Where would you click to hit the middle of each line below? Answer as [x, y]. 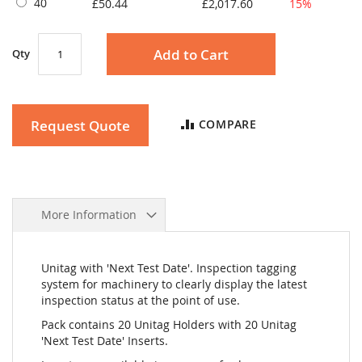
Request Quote [80, 125]
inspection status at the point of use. [141, 300]
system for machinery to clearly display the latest [174, 284]
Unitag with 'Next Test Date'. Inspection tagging [169, 268]
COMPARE [227, 124]
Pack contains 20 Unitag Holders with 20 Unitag [169, 324]
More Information [89, 215]
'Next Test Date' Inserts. [105, 341]
